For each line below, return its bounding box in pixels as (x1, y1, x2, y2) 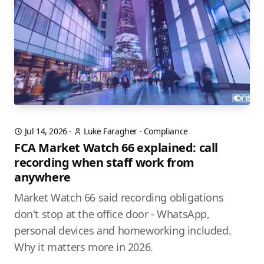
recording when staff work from (14, 154, 195, 171)
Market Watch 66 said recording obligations (14, 190, 224, 205)
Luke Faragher (84, 126, 138, 137)
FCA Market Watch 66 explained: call (14, 140, 219, 156)
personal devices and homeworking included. (14, 223, 232, 238)
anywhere (14, 169, 71, 186)
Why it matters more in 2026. (14, 240, 153, 255)
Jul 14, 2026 (24, 126, 67, 137)
